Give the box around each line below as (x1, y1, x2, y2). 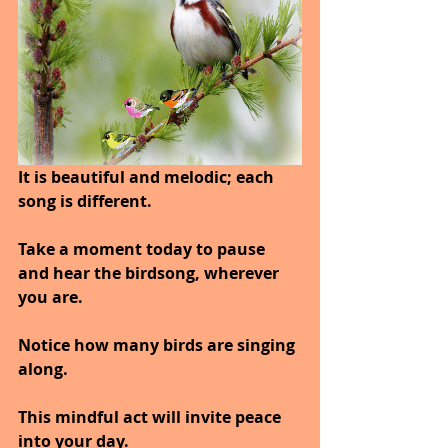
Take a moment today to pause (18, 237, 269, 260)
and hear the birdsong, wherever (18, 261, 283, 284)
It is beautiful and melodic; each (18, 165, 278, 188)
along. (18, 357, 68, 380)
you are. (18, 285, 83, 308)
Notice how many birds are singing (18, 333, 299, 356)
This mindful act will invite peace (18, 405, 285, 428)
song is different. (18, 189, 152, 212)
